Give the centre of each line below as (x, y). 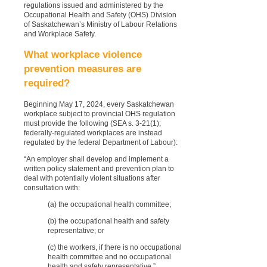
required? (47, 83)
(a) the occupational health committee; (109, 205)
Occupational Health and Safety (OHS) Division (100, 15)
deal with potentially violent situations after (92, 178)
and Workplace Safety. (60, 34)
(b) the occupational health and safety (108, 221)
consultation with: (52, 188)
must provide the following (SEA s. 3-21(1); (92, 124)
